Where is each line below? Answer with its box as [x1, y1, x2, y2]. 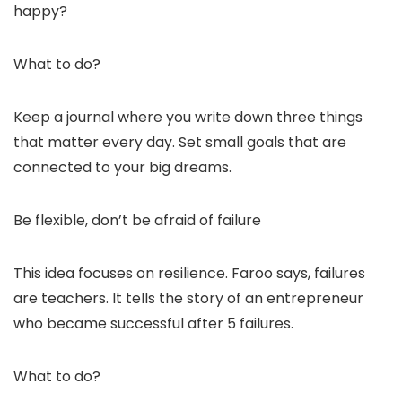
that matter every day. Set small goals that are [13, 132, 346, 153]
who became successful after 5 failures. [13, 313, 293, 335]
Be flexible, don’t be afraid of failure [13, 210, 261, 232]
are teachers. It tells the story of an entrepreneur [13, 288, 363, 310]
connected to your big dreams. [13, 157, 232, 179]
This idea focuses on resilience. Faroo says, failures [13, 263, 365, 284]
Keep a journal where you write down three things [13, 107, 363, 128]
